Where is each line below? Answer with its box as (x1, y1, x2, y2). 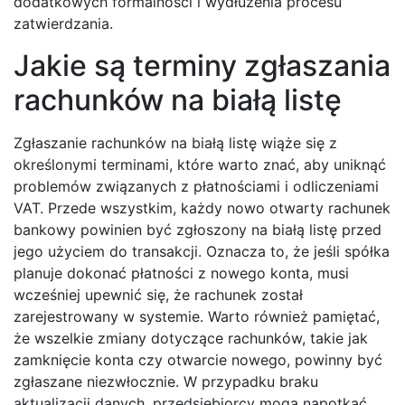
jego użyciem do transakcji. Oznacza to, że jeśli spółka (14, 242, 390, 261)
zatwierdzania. (14, 14, 113, 33)
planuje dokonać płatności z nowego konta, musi (14, 264, 349, 283)
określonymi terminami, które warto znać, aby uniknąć (14, 155, 386, 174)
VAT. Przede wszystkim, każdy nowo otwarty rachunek (14, 199, 391, 218)
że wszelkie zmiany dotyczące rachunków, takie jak (14, 329, 368, 348)
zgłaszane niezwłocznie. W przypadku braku (14, 372, 318, 391)
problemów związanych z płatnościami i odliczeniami (14, 177, 379, 196)
